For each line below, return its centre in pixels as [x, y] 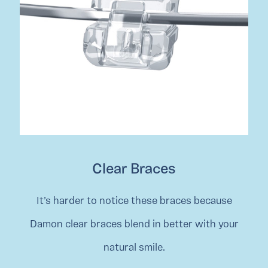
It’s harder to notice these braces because [134, 202]
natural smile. [134, 248]
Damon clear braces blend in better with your [134, 225]
